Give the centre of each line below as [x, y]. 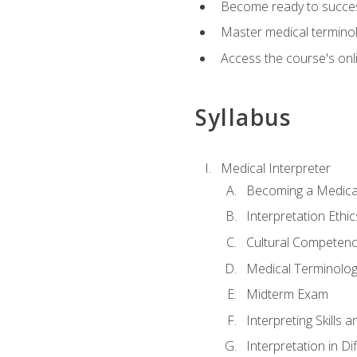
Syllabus [243, 118]
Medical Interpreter [275, 168]
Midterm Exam [287, 294]
